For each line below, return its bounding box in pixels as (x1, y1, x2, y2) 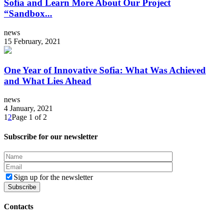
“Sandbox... (4, 8, 52, 19)
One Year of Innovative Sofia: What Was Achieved (4, 65, 206, 75)
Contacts (4, 202, 33, 211)
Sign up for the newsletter (14, 173, 93, 181)
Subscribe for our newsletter (4, 132, 98, 141)
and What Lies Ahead (4, 75, 91, 86)
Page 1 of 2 (12, 113, 47, 122)
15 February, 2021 (4, 37, 61, 45)
